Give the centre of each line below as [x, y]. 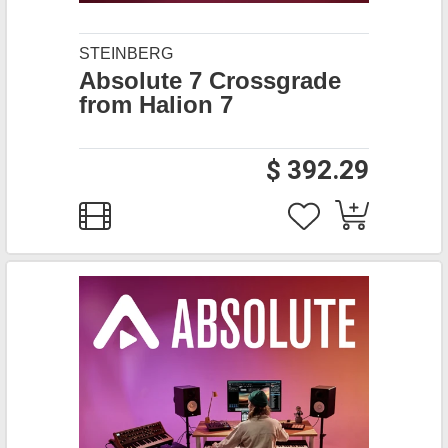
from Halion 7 [156, 104]
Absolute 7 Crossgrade [210, 80]
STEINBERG [126, 53]
